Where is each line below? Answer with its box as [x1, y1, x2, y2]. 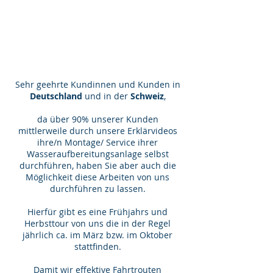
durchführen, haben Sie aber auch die [19, 160, 176, 171]
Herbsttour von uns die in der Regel [24, 218, 171, 229]
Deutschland [29, 90, 82, 102]
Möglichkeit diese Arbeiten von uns [26, 171, 169, 183]
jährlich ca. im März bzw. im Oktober [23, 229, 172, 241]
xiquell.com [12, 21, 79, 34]
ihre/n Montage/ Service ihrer [37, 136, 158, 148]
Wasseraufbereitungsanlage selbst [26, 148, 169, 160]
